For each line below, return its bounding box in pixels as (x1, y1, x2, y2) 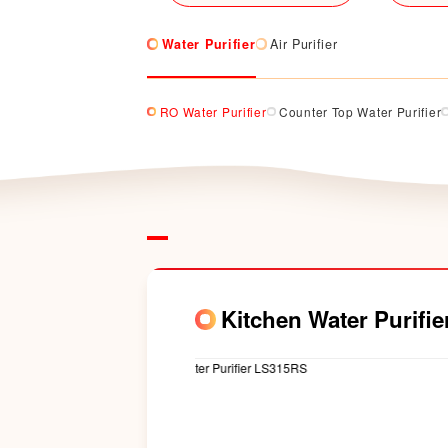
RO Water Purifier (159, 103, 267, 120)
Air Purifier (270, 35, 338, 53)
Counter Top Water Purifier (279, 103, 442, 120)
